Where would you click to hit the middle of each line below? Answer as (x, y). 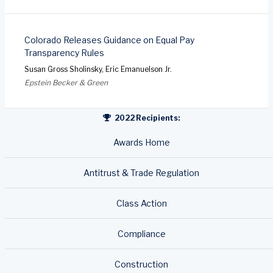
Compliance (141, 233)
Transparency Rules (64, 52)
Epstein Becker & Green (66, 82)
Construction (141, 264)
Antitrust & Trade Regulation (141, 172)
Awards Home (141, 142)
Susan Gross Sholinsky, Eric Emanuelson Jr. (98, 69)
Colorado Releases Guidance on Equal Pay (109, 40)
